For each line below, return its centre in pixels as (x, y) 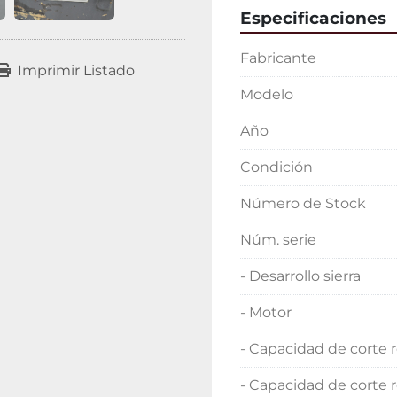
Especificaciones (313, 18)
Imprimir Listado (76, 71)
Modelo (267, 94)
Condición (276, 167)
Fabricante (278, 58)
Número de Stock (303, 203)
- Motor (266, 312)
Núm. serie (278, 240)
